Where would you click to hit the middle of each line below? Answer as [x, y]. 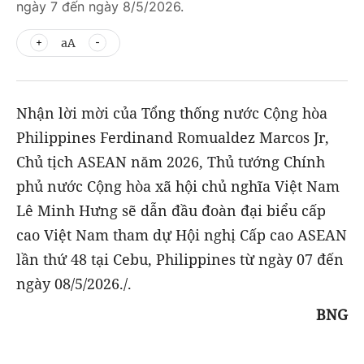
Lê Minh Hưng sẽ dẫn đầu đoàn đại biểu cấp [171, 210]
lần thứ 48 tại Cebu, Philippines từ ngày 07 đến [180, 259]
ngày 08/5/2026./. [74, 284]
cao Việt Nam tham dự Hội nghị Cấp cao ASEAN [182, 235]
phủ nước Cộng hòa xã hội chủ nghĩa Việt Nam [178, 186]
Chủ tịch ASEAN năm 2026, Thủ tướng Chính [171, 162]
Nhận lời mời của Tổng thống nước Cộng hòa [172, 113]
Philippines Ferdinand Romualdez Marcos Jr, [173, 137]
